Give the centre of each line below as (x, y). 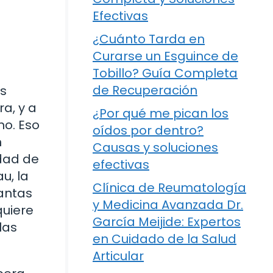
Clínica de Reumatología (169, 187)
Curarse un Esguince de (165, 56)
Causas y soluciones (155, 147)
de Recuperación (145, 90)
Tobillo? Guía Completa (165, 73)
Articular (118, 256)
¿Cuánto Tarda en (149, 39)
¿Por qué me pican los (161, 113)
